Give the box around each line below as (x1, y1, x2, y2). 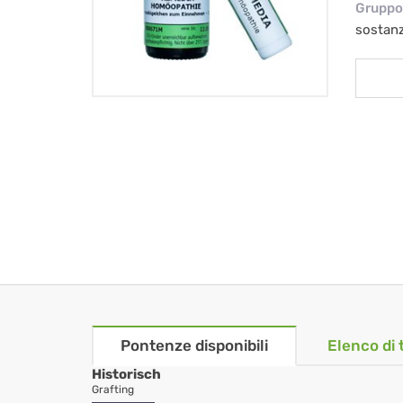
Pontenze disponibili (121, 336, 268, 355)
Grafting (92, 383, 134, 397)
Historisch (92, 366, 161, 383)
